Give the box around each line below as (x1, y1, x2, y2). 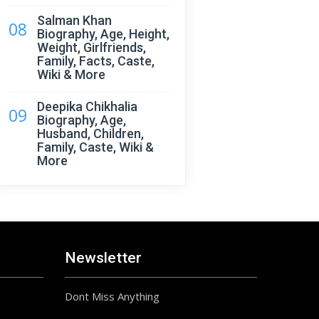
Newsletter (65, 249, 142, 266)
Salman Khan (37, 13, 112, 28)
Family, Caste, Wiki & (37, 140, 154, 155)
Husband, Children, (37, 126, 144, 141)
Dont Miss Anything (65, 289, 159, 303)
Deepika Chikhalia (37, 99, 137, 114)
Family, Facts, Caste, (37, 53, 155, 68)
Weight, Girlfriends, (37, 40, 146, 55)
